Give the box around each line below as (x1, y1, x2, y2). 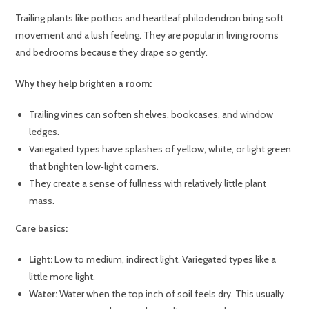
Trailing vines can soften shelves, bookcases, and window (29, 108, 274, 121)
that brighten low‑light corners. (29, 159, 159, 172)
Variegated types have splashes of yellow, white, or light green (29, 142, 292, 155)
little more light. (29, 270, 96, 283)
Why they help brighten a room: (15, 77, 152, 90)
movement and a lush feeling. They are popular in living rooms (15, 28, 279, 41)
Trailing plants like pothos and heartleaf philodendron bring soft (15, 11, 284, 24)
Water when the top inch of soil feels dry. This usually (57, 287, 285, 300)
